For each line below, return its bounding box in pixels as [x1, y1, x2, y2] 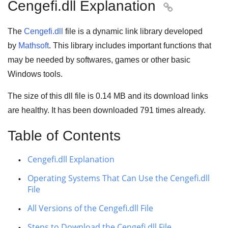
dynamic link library [93, 27, 162, 36]
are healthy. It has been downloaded [8, 106, 140, 115]
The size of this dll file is [8, 92, 96, 100]
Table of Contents [8, 128, 121, 144]
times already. [154, 106, 206, 115]
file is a [63, 27, 93, 36]
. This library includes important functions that [49, 41, 211, 50]
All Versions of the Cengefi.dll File [27, 203, 153, 214]
